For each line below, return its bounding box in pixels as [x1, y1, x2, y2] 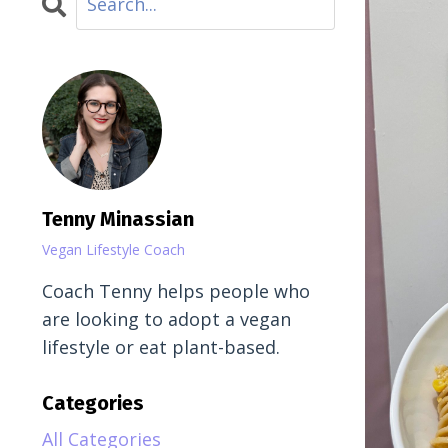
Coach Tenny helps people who [42, 278, 310, 303]
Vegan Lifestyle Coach [42, 239, 185, 259]
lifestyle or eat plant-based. [42, 334, 280, 359]
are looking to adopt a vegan [42, 306, 291, 331]
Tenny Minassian [42, 206, 194, 231]
